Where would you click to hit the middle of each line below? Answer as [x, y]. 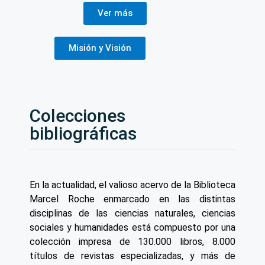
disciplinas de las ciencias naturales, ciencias [132, 214]
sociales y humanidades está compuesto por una [132, 228]
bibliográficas [83, 134]
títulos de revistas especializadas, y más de [132, 256]
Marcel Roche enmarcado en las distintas [132, 199]
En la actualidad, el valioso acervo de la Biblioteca [132, 185]
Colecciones [77, 116]
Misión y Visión [100, 48]
